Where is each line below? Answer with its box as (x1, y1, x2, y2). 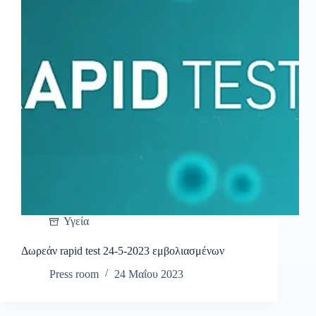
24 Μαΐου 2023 (114, 268, 183, 281)
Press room (49, 268, 99, 281)
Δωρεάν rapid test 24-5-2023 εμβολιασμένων (21, 245, 224, 257)
